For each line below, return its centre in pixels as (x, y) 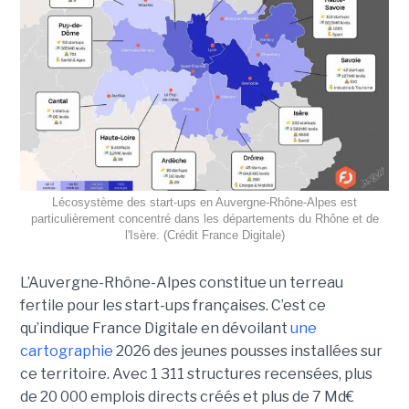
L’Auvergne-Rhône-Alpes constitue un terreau (181, 282)
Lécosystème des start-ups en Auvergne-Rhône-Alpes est (204, 202)
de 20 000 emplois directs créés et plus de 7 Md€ (187, 396)
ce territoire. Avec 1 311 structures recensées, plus (196, 373)
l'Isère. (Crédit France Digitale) (204, 235)
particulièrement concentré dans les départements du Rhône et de (204, 218)
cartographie (68, 351)
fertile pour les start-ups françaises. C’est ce (173, 305)
